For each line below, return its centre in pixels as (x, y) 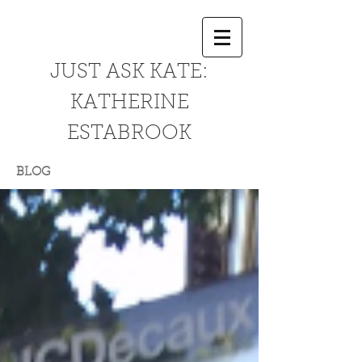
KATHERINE (129, 103)
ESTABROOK (129, 134)
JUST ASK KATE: (129, 72)
